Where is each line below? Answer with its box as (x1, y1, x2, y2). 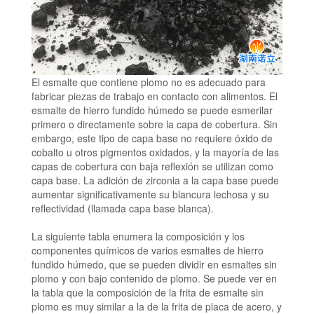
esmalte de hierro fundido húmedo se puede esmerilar (31, 103, 273, 118)
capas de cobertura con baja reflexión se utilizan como (31, 159, 273, 174)
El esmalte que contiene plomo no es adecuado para (31, 75, 266, 90)
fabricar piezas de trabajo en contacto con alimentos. (31, 89, 266, 104)
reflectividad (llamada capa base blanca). (31, 201, 214, 216)
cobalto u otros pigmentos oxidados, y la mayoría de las (31, 145, 279, 160)
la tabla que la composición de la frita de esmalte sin (31, 285, 264, 300)
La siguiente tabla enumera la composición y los (31, 229, 245, 244)
